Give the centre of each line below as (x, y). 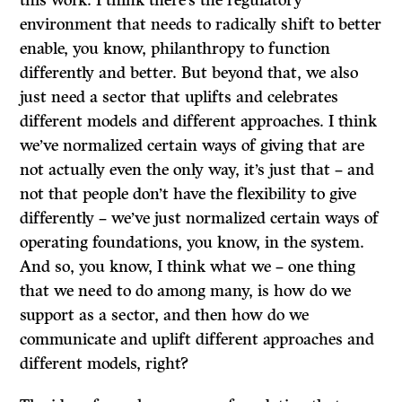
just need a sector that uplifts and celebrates (179, 97)
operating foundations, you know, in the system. (192, 242)
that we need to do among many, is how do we (186, 291)
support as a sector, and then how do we (165, 315)
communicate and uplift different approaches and (197, 339)
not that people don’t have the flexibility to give (188, 194)
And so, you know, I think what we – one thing (188, 267)
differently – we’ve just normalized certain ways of (200, 218)
